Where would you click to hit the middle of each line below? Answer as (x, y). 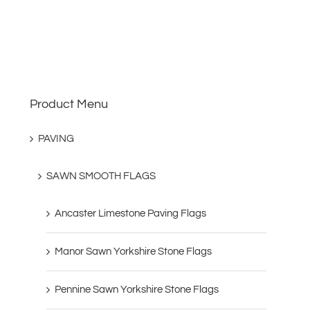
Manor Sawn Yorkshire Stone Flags (134, 251)
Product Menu (69, 104)
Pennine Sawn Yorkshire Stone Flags (137, 289)
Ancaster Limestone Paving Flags (131, 213)
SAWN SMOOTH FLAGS (101, 176)
